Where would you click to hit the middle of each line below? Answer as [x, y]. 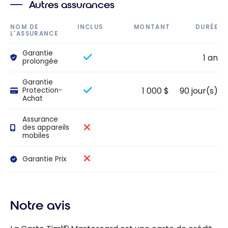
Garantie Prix [44, 159]
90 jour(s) [199, 91]
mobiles [36, 136]
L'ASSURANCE [34, 33]
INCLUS [90, 27]
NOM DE [24, 27]
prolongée [40, 62]
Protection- [42, 91]
